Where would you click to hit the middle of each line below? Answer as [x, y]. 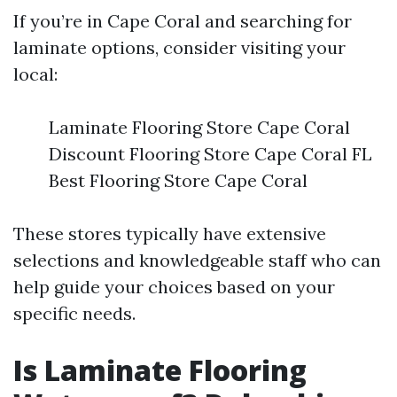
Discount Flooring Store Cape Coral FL [210, 154]
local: [35, 74]
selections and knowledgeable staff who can [197, 260]
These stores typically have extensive [170, 234]
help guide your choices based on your [174, 287]
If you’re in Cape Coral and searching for [183, 21]
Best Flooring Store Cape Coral [178, 180]
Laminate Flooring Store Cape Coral [199, 127]
